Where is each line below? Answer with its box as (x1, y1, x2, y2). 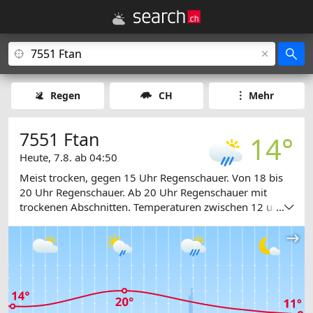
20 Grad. (20, 214, 61, 229)
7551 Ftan (20, 127, 99, 151)
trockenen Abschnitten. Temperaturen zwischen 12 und (20, 200, 285, 214)
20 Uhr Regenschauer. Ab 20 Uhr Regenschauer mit (20, 185, 267, 200)
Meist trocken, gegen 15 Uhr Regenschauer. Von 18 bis (20, 170, 283, 185)
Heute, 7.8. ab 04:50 (20, 150, 117, 164)
